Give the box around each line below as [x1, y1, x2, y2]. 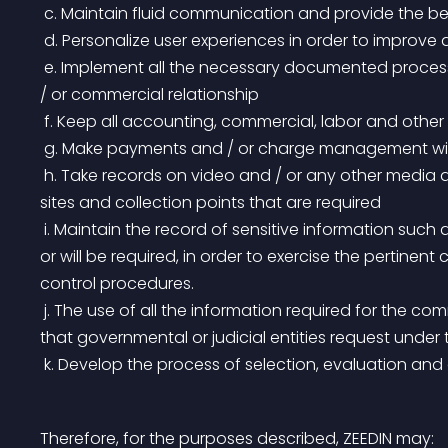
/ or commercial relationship [40, 83, 259, 106]
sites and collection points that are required [40, 191, 381, 214]
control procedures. [40, 272, 194, 295]
